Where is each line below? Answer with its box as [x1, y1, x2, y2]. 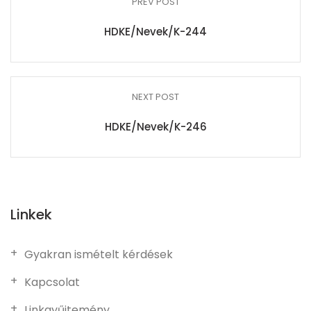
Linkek [10, 205, 52, 224]
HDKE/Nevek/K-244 [104, 24, 207, 39]
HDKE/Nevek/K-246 [104, 119, 207, 134]
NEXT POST [132, 90, 179, 103]
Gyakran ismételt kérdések [24, 246, 173, 262]
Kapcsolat [24, 274, 80, 290]
